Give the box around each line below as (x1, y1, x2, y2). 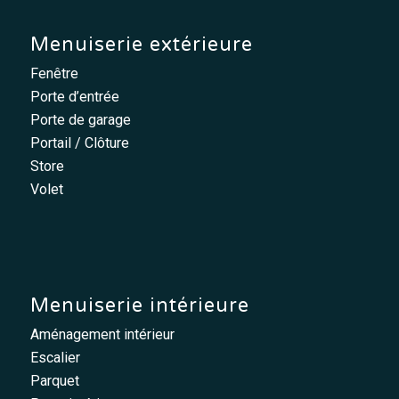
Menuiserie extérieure (29, 33, 253, 57)
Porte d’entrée (29, 88, 119, 106)
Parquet (29, 372, 79, 390)
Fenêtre (29, 65, 78, 83)
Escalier (29, 349, 80, 367)
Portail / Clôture (29, 134, 129, 152)
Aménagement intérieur (29, 326, 175, 344)
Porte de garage (29, 111, 131, 129)
